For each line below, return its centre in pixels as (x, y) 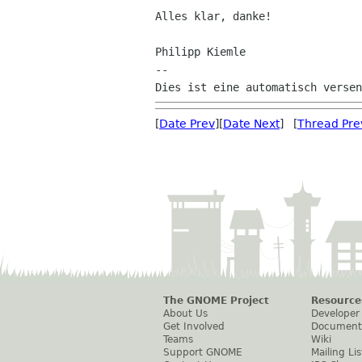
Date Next (251, 124)
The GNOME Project (216, 301)
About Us (185, 314)
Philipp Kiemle (200, 52)
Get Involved (194, 326)
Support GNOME (203, 352)
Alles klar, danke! (213, 16)
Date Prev (187, 124)
